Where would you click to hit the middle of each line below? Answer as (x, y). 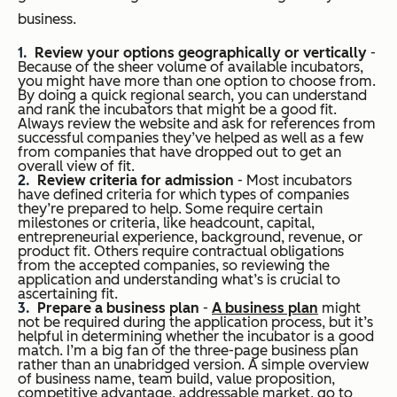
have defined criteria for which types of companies (183, 195)
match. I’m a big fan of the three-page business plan (188, 350)
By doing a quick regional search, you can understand (192, 95)
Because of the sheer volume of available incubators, (191, 67)
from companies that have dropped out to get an (179, 152)
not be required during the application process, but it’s (195, 322)
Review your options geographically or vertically (201, 53)
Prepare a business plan (118, 308)
